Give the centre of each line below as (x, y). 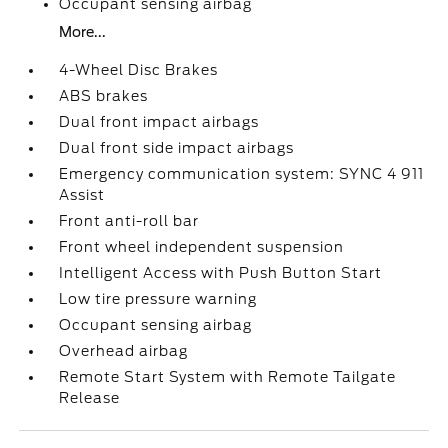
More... (83, 32)
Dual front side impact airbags (177, 148)
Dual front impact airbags (159, 122)
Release (90, 398)
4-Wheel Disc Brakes (139, 70)
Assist (82, 195)
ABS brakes (104, 96)
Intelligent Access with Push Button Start (221, 273)
